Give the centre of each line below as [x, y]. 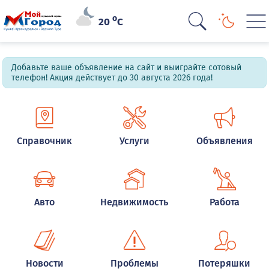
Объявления [224, 141]
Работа [224, 202]
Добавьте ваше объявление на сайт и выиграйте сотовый [127, 68]
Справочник [45, 141]
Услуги [134, 141]
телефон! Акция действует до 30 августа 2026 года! [112, 78]
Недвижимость [134, 202]
